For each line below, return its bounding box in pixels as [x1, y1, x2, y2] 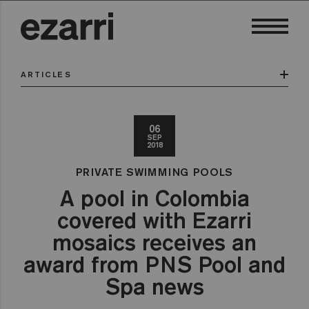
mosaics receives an [52, 228, 257, 256]
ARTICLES [21, 69, 72, 79]
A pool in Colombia [59, 184, 250, 212]
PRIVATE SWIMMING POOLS [75, 165, 234, 179]
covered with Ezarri [57, 206, 252, 234]
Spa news [105, 272, 204, 300]
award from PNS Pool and [23, 250, 286, 278]
